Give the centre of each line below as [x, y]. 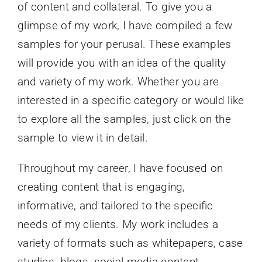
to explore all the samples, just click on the [124, 119]
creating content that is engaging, [101, 187]
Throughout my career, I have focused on [120, 168]
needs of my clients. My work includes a [118, 225]
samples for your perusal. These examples [124, 44]
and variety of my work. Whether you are [118, 82]
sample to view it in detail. [82, 138]
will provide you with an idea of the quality [122, 63]
